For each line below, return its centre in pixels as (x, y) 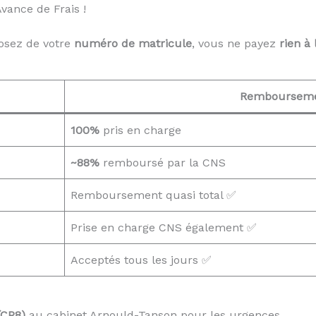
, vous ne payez (235, 44)
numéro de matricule (133, 44)
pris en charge (140, 130)
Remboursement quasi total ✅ (153, 195)
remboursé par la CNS (162, 163)
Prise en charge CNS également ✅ (163, 228)
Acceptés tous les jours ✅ (141, 260)
